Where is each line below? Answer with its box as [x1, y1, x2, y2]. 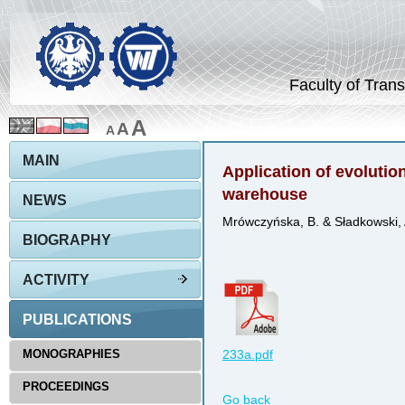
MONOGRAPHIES [23, 347, 120, 361]
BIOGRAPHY [23, 232, 111, 248]
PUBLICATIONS [23, 312, 132, 327]
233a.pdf [222, 348, 273, 362]
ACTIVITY [23, 272, 89, 287]
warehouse [222, 185, 307, 203]
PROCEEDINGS [23, 380, 109, 393]
